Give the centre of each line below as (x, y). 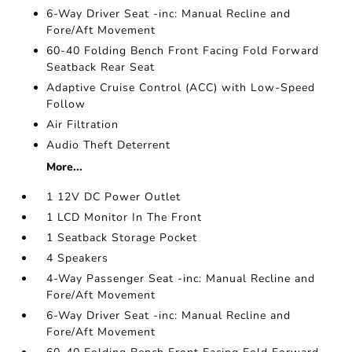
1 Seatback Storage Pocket (122, 238)
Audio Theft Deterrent (109, 145)
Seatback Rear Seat (101, 67)
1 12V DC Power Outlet (114, 197)
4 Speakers (78, 258)
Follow (66, 104)
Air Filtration (83, 125)
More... (65, 167)
